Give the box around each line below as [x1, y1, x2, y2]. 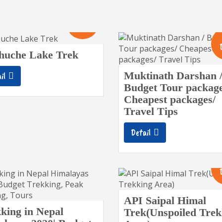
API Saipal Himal [123, 194, 206, 207]
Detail [130, 127, 151, 138]
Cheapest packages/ [123, 93, 216, 106]
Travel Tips [123, 105, 178, 117]
